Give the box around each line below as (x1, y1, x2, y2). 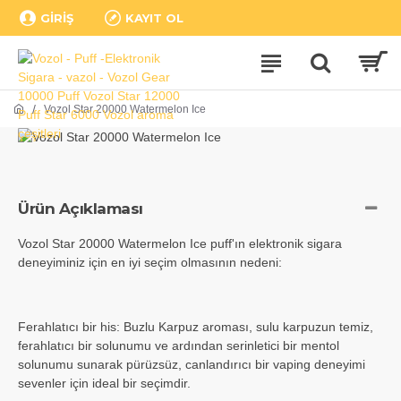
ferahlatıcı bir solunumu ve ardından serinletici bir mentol (18, 337, 339, 353)
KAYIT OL (125, 10, 183, 25)
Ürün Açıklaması (18, 199, 143, 218)
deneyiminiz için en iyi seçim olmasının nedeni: (18, 254, 282, 269)
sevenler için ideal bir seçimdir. (18, 375, 191, 390)
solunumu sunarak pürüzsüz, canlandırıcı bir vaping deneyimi (18, 356, 365, 371)
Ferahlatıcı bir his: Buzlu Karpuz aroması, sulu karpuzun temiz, (18, 319, 373, 334)
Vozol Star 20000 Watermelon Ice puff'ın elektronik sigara (18, 235, 342, 251)
